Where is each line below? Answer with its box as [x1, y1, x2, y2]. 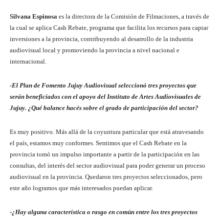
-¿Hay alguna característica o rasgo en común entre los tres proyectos [10, 208, 197, 216]
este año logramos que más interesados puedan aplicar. [10, 184, 153, 192]
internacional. [10, 57, 46, 65]
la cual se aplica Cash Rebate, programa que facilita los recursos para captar [10, 23, 208, 31]
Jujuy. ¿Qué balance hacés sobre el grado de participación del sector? [10, 104, 198, 111]
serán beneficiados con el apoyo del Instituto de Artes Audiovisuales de [10, 92, 201, 100]
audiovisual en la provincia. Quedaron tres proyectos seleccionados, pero [10, 173, 202, 180]
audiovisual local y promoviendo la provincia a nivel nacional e [10, 46, 179, 54]
